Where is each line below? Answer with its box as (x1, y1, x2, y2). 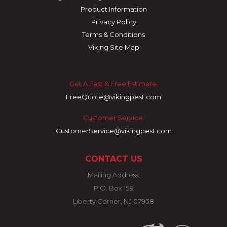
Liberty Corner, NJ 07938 (73, 197, 154, 205)
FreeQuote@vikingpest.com (66, 93, 161, 101)
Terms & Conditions (82, 30, 145, 39)
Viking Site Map (88, 43, 139, 51)
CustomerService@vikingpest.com (55, 127, 172, 135)
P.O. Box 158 (93, 184, 134, 192)
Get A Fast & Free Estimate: (69, 80, 158, 88)
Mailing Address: (87, 171, 140, 179)
